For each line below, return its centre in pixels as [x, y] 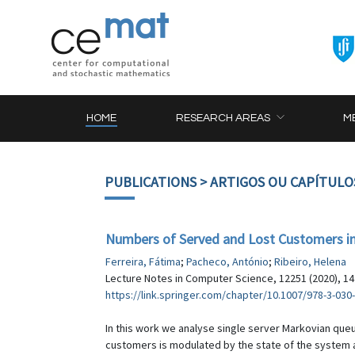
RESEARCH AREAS [223, 118]
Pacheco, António [227, 261]
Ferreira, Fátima [143, 261]
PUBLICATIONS [151, 182]
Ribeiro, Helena [310, 261]
